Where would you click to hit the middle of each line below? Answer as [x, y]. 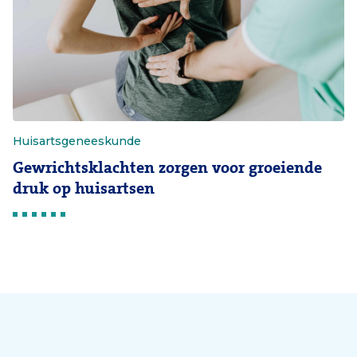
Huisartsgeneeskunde [77, 141]
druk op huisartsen [84, 188]
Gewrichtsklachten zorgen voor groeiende [167, 167]
